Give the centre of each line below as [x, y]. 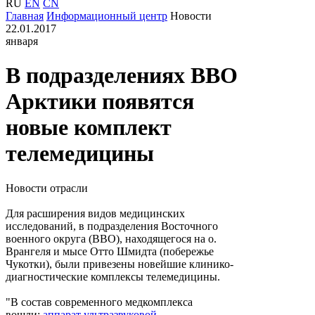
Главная [25, 16]
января [22, 41]
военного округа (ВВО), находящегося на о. [111, 238]
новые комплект [89, 128]
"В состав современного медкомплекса [99, 302]
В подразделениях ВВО [122, 76]
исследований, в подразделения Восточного [112, 226]
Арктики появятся [100, 102]
